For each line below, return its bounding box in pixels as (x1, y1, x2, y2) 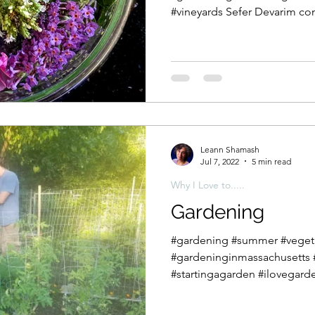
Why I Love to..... (171, 178, 245, 191)
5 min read (252, 155, 291, 167)
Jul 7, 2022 (200, 155, 239, 167)
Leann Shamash (200, 143, 259, 155)
